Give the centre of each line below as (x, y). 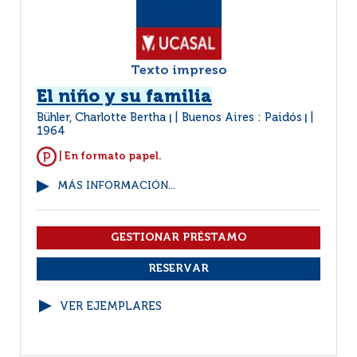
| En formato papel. (109, 156)
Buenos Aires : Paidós (242, 118)
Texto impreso (178, 71)
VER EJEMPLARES (111, 307)
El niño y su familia (124, 97)
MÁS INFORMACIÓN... (116, 186)
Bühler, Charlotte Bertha (103, 118)
